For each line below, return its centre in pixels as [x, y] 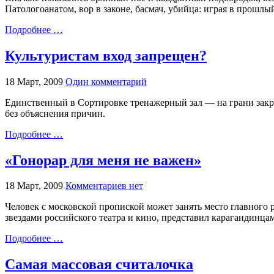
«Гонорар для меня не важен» [103, 160]
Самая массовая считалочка [99, 265]
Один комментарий [106, 81]
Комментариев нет [104, 186]
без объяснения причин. [55, 113]
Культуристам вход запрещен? [106, 55]
